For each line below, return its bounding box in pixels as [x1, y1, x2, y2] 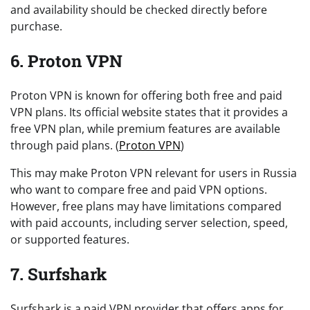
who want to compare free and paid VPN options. [10, 182, 267, 198]
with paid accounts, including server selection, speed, [10, 215, 288, 231]
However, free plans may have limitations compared [10, 199, 282, 215]
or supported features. [10, 232, 129, 248]
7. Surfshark [10, 263, 107, 286]
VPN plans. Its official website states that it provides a [10, 104, 288, 120]
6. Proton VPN [10, 50, 122, 73]
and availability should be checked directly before [10, 2, 267, 18]
